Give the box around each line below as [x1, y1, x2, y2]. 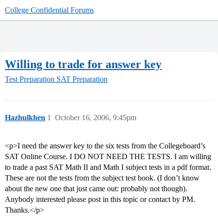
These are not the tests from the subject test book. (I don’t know [5, 174, 200, 182]
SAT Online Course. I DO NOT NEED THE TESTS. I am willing [5, 152, 211, 161]
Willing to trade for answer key [5, 57, 162, 71]
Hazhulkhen [5, 113, 45, 122]
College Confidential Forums [5, 6, 94, 14]
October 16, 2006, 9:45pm [55, 113, 136, 122]
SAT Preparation [56, 75, 108, 84]
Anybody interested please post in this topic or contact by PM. [5, 195, 195, 204]
